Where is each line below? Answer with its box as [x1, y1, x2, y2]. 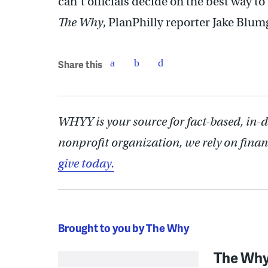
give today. [58, 156, 114, 171]
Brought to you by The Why [58, 220, 189, 235]
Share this [58, 57, 102, 72]
